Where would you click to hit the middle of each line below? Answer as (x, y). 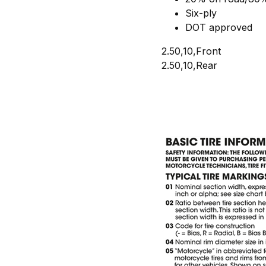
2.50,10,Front (191, 51)
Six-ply (201, 13)
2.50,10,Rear (189, 66)
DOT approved (219, 28)
